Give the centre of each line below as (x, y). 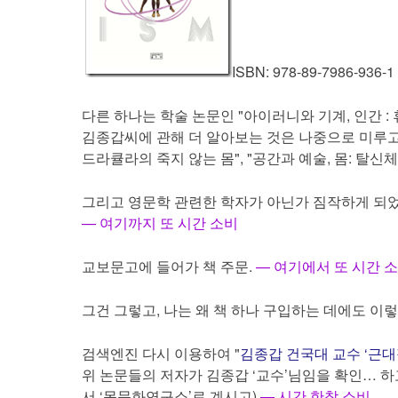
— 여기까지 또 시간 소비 (160, 223)
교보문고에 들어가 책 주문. (167, 266)
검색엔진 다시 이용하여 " (161, 353)
